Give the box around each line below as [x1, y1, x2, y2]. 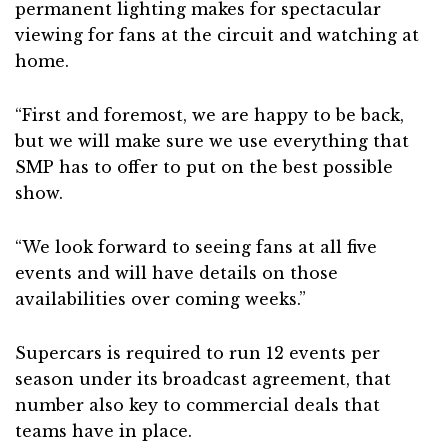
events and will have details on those [15, 262, 338, 283]
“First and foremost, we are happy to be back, [15, 104, 404, 125]
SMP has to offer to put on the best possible [15, 156, 393, 177]
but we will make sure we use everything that [15, 130, 409, 151]
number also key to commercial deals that [15, 394, 380, 415]
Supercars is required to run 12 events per [15, 342, 380, 363]
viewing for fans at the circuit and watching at [15, 24, 419, 45]
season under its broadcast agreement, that [15, 368, 391, 389]
